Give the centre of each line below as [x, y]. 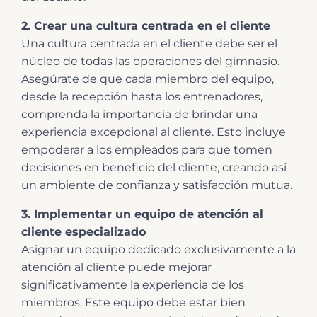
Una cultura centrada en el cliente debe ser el [149, 43]
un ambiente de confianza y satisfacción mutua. [157, 185]
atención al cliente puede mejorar [116, 267]
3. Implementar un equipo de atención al [142, 214]
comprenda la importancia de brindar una [139, 114]
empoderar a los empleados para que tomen [147, 149]
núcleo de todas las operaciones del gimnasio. [150, 61]
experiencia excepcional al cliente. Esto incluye [154, 132]
